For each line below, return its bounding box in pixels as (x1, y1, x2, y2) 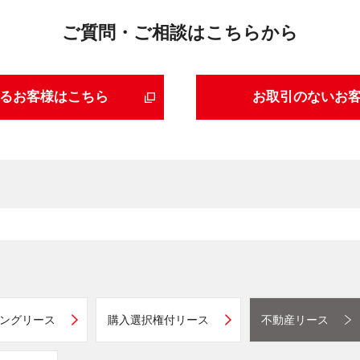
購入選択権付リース (108, 313, 209, 326)
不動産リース (261, 313, 329, 326)
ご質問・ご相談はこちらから (62, 22, 298, 43)
